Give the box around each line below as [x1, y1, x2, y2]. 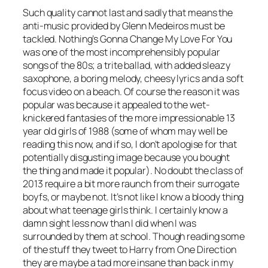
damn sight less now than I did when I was [23, 217, 196, 230]
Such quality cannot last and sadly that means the [23, 6, 233, 20]
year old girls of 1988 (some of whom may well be [23, 124, 228, 138]
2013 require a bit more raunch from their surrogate [23, 177, 239, 191]
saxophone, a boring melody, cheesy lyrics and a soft [23, 72, 243, 86]
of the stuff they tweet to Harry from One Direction [23, 243, 236, 257]
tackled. [23, 32, 59, 46]
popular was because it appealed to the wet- [23, 98, 210, 112]
